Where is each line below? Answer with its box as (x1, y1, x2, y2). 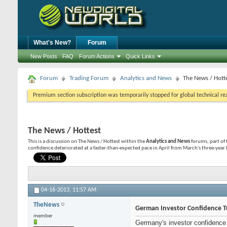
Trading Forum (69, 75, 108, 82)
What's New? (33, 39, 71, 46)
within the (120, 139, 146, 144)
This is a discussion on (28, 139, 78, 144)
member (33, 213, 53, 219)
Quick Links (126, 53, 155, 59)
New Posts (30, 53, 57, 59)
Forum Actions (79, 53, 115, 59)
